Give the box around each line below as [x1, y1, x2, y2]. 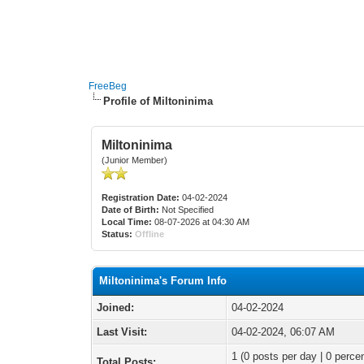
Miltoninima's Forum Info [99, 275, 227, 287]
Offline [135, 229, 165, 239]
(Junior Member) [102, 155, 168, 165]
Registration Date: [102, 193, 180, 202]
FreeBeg [89, 80, 128, 92]
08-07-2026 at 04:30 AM [152, 217, 250, 227]
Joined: [97, 301, 135, 314]
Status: [102, 229, 133, 239]
